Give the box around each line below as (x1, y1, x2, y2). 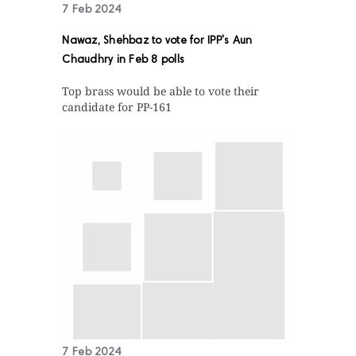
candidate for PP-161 (62, 99, 172, 115)
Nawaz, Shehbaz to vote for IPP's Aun (62, 36, 253, 48)
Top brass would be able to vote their (62, 83, 260, 99)
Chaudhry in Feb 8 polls (62, 55, 185, 67)
